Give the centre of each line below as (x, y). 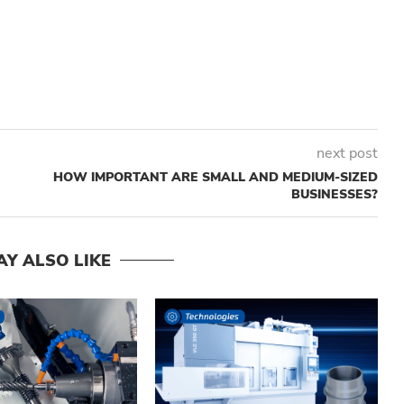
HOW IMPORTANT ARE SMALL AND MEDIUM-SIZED (215, 177)
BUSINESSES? (334, 194)
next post (347, 153)
